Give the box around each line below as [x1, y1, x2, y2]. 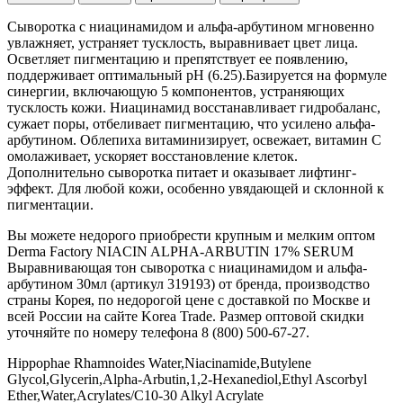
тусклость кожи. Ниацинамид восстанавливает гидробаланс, [7, 99, 381, 115]
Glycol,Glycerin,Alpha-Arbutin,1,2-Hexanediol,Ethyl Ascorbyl [7, 371, 367, 387]
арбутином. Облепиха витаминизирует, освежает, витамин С [7, 131, 381, 148]
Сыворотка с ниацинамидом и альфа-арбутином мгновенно [7, 18, 374, 34]
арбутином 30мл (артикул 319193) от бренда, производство [7, 275, 370, 291]
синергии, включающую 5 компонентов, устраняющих [7, 83, 345, 99]
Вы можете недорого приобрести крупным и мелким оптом [7, 227, 375, 243]
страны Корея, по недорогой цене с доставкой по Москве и [7, 291, 371, 308]
